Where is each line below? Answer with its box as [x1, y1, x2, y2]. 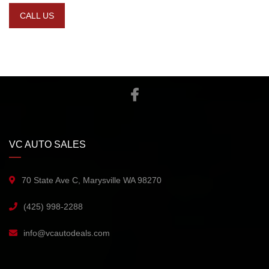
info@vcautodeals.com [23, 228, 110, 238]
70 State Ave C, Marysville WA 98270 [22, 175, 162, 186]
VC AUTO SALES [9, 139, 86, 150]
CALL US [20, 11, 54, 21]
